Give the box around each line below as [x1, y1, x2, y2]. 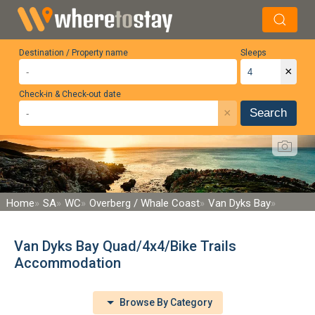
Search [250, 106, 287, 120]
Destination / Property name [18, 48, 128, 58]
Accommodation [14, 254, 121, 271]
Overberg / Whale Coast [89, 196, 200, 210]
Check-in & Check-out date [18, 89, 121, 99]
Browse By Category [117, 296, 212, 308]
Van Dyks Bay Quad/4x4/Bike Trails [14, 237, 236, 255]
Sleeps [240, 48, 266, 58]
